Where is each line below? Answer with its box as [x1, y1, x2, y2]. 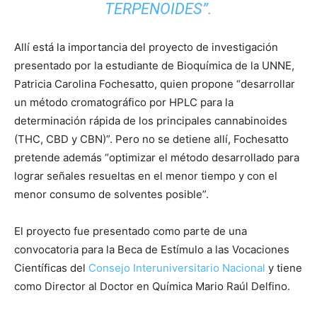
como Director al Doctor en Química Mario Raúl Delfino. [14, 279, 290, 293]
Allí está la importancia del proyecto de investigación [14, 40, 278, 54]
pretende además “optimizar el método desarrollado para [14, 151, 299, 164]
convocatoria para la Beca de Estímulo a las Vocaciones [14, 243, 289, 256]
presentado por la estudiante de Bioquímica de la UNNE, [14, 59, 294, 72]
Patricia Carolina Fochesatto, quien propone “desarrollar [14, 77, 295, 91]
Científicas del [14, 261, 88, 275]
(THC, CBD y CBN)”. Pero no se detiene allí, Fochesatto [14, 132, 289, 146]
